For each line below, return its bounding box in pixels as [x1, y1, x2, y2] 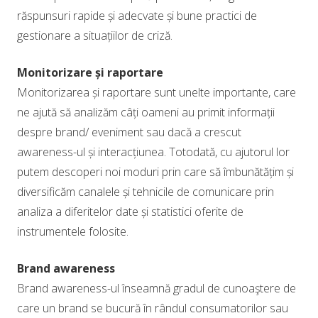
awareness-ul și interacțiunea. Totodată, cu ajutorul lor [17, 144, 290, 160]
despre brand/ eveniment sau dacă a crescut [17, 124, 241, 140]
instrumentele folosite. [17, 224, 128, 239]
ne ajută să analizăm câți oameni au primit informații [17, 104, 275, 120]
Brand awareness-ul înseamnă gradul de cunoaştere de [17, 280, 296, 296]
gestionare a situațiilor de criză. [17, 28, 172, 43]
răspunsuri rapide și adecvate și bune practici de [17, 8, 257, 23]
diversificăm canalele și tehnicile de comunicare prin [17, 184, 274, 199]
